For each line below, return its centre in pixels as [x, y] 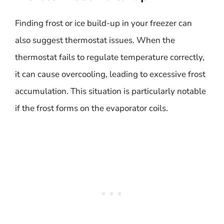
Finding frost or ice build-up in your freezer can [103, 23]
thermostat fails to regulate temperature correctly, [110, 57]
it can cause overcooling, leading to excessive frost [110, 74]
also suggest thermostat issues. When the [95, 40]
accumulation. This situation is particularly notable [110, 91]
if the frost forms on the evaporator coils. [91, 108]
